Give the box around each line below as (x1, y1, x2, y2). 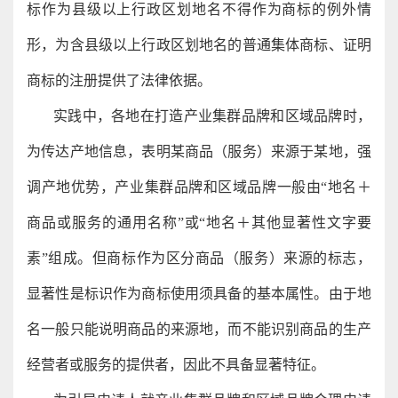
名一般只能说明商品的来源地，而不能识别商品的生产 (27, 322, 371, 337)
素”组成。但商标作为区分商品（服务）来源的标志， (27, 251, 371, 266)
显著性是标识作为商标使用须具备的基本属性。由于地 (27, 286, 371, 301)
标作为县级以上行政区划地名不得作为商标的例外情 (27, 2, 371, 17)
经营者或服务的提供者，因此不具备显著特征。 (27, 357, 325, 372)
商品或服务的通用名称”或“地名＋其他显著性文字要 (27, 215, 371, 230)
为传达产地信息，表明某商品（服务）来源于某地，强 (27, 144, 371, 159)
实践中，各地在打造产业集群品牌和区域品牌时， (53, 108, 371, 123)
